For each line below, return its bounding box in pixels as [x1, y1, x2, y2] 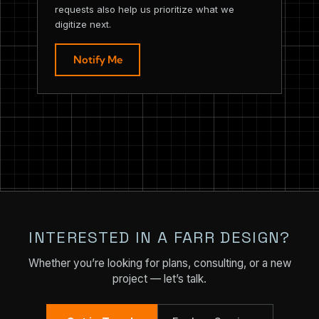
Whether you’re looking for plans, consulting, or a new [28, 256, 291, 271]
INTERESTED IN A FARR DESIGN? [28, 226, 291, 248]
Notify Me [73, 52, 122, 66]
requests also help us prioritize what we [55, 3, 234, 15]
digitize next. [55, 18, 111, 30]
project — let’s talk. [113, 272, 206, 286]
